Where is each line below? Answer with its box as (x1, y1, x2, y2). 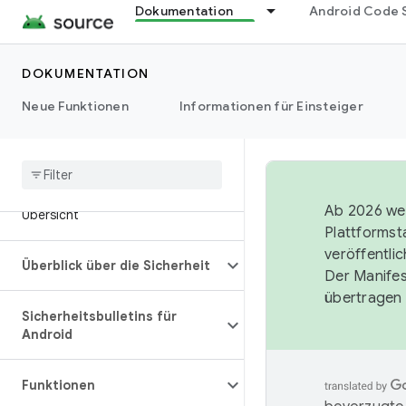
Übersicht (22, 207, 79, 223)
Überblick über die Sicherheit (22, 257, 210, 274)
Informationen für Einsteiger (179, 98, 363, 114)
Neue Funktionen (22, 98, 129, 114)
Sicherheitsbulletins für (22, 308, 177, 324)
